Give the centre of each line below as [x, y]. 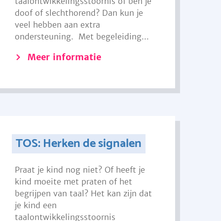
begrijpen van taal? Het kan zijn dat [84, 193]
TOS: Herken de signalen [78, 144]
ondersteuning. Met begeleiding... [82, 37]
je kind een [36, 205]
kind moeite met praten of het [74, 182]
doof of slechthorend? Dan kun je [79, 13]
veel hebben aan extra [58, 25]
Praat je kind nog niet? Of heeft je [80, 170]
